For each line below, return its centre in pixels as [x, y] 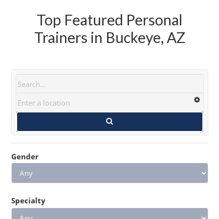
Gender [25, 156]
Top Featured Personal [109, 19]
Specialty [28, 200]
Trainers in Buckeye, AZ [109, 37]
